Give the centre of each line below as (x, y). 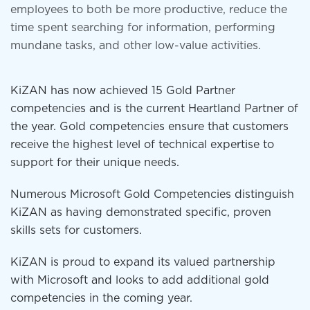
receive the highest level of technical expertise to (142, 145)
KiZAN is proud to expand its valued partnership (143, 263)
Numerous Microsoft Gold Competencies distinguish (152, 195)
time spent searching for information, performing (143, 28)
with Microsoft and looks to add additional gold (140, 281)
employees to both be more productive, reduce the (149, 10)
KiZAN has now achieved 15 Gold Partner (123, 91)
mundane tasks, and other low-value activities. (136, 46)
